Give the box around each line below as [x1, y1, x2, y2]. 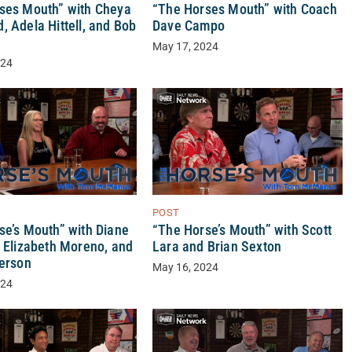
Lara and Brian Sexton [152, 239, 282, 255]
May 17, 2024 [152, 40, 218, 54]
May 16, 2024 [152, 261, 218, 275]
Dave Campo [152, 18, 225, 35]
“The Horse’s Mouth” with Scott [152, 222, 332, 239]
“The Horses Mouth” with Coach [152, 2, 337, 18]
